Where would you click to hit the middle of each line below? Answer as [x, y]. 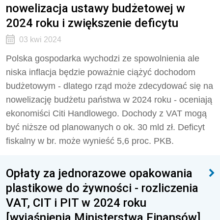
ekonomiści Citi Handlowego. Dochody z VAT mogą [106, 113]
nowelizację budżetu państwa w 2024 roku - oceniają [109, 100]
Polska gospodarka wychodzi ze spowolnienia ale [103, 58]
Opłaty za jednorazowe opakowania [99, 173]
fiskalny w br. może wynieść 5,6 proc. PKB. [90, 141]
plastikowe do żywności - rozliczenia [102, 188]
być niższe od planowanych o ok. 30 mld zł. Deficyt [105, 127]
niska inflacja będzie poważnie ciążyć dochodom [101, 72]
